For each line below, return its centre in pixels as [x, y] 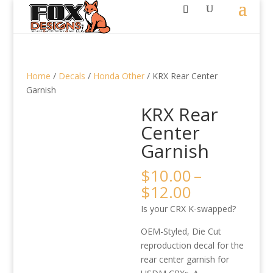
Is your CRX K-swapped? [190, 209]
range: [214, 205]
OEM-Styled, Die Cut [181, 231]
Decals [72, 76]
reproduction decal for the [193, 245]
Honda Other [119, 76]
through [221, 233]
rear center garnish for [185, 259]
